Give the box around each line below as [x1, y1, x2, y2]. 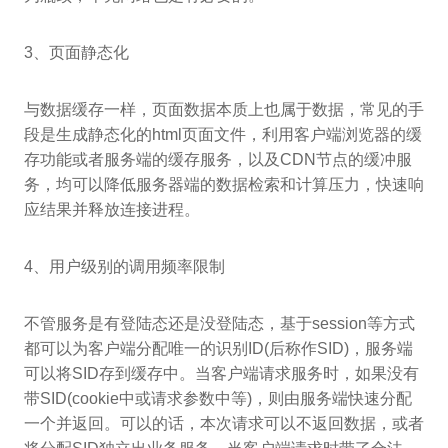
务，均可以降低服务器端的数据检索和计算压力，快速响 [24, 175, 424, 193]
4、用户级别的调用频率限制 [24, 257, 225, 275]
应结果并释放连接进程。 [24, 200, 200, 218]
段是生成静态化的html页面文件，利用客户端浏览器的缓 [24, 125, 422, 143]
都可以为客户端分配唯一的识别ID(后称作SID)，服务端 [24, 339, 413, 357]
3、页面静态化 [24, 43, 129, 61]
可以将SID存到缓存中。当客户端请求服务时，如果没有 [24, 364, 419, 382]
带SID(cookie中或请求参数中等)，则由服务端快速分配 [24, 389, 412, 407]
